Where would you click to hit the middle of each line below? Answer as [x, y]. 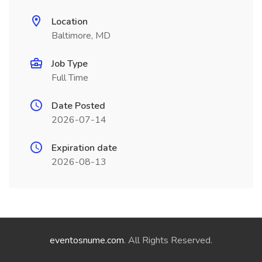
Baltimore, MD [81, 36]
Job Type [70, 64]
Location [70, 22]
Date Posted [78, 106]
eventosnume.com [87, 240]
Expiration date [84, 148]
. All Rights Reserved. [168, 240]
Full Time [70, 78]
